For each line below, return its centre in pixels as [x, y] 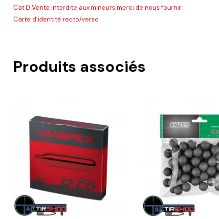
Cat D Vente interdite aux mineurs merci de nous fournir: [99, 7]
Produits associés [79, 66]
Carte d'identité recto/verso [56, 19]
